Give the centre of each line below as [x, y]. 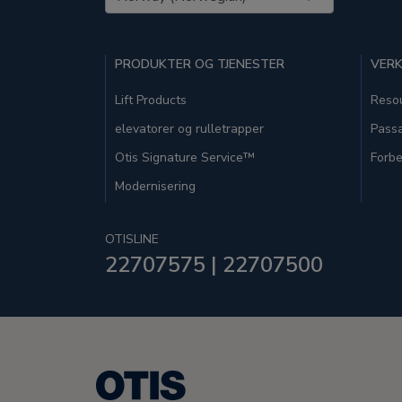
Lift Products [151, 100]
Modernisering [155, 186]
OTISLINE [132, 240]
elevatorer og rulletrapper [189, 129]
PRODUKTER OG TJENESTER [200, 64]
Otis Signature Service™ [185, 157]
